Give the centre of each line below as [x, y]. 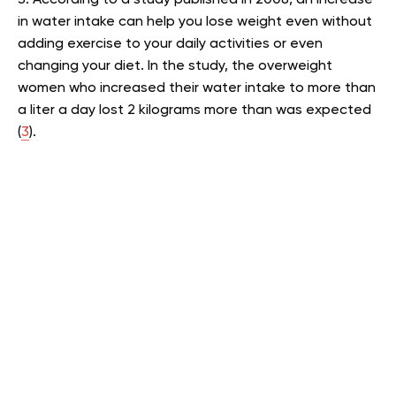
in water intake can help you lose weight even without [195, 22]
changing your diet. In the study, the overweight [175, 66]
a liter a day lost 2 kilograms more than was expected [194, 110]
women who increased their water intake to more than [197, 88]
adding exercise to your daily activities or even [170, 44]
